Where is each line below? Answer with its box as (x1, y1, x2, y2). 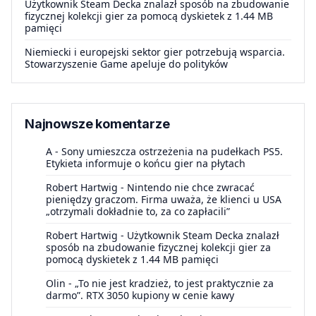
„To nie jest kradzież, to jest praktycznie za (75, 276, 274, 290)
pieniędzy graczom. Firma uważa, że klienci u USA (46, 192, 281, 206)
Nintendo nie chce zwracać (127, 180, 255, 194)
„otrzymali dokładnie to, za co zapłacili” (46, 204, 230, 218)
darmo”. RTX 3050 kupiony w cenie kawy (46, 288, 234, 302)
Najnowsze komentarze (25, 116, 170, 131)
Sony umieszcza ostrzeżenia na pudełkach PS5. (61, 144, 283, 158)
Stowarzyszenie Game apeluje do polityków (25, 56, 228, 71)
